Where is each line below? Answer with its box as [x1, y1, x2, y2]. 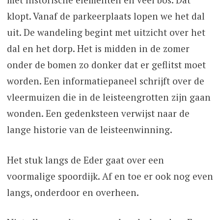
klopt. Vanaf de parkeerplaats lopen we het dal [6, 10, 205, 23]
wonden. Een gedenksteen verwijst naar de [6, 107, 190, 120]
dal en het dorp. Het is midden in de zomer [6, 42, 190, 55]
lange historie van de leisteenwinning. [6, 123, 172, 136]
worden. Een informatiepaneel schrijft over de [6, 75, 204, 87]
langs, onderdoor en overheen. [6, 186, 139, 198]
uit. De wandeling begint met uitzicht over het [6, 26, 205, 39]
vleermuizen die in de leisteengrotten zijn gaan [6, 91, 211, 104]
